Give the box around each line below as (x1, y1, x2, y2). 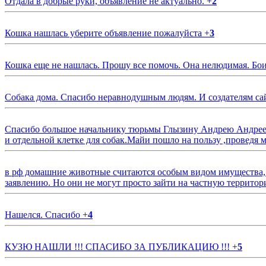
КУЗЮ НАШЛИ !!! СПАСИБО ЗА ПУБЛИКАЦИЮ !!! (5, 242, 232, 252)
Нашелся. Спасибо (5, 210, 83, 220)
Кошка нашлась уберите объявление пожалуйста (5, 28, 204, 39)
